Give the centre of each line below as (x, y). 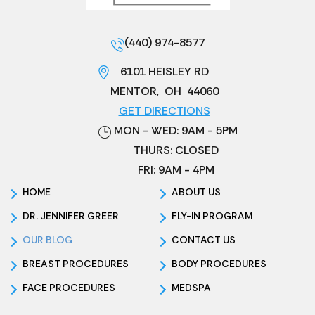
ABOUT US (196, 192)
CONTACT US (204, 239)
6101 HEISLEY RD (164, 71)
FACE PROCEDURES (69, 287)
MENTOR (133, 91)
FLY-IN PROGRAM (212, 216)
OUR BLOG (47, 239)
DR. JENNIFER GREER (71, 216)
